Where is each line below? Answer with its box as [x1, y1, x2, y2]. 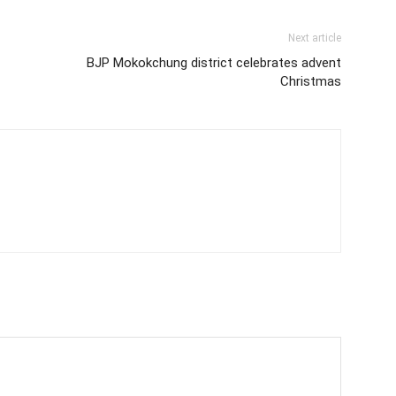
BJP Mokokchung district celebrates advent [87, 55, 341, 71]
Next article [288, 32, 341, 44]
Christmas [280, 73, 341, 89]
